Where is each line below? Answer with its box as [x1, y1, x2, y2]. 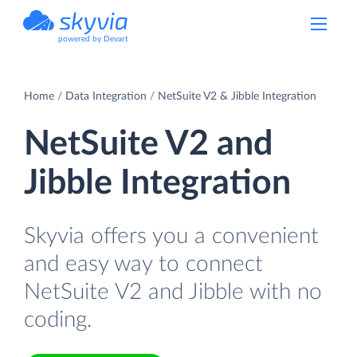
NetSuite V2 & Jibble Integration [158, 90, 316, 102]
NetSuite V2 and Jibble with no [24, 280, 322, 304]
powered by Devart [58, 35, 128, 43]
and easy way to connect [24, 252, 263, 276]
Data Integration [65, 90, 147, 102]
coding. [24, 308, 92, 331]
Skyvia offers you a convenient [24, 224, 319, 248]
